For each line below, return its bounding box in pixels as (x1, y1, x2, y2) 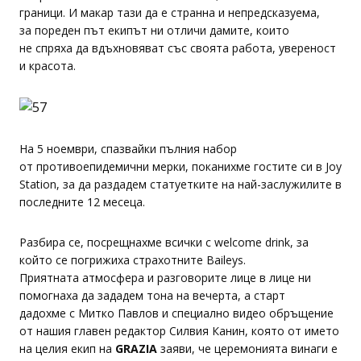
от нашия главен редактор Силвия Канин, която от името (19, 323, 339, 338)
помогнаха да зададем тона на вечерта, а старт (19, 288, 285, 303)
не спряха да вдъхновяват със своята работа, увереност (19, 40, 336, 56)
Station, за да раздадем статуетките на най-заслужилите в (19, 176, 342, 192)
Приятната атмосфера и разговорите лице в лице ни (19, 270, 311, 285)
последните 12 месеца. (19, 194, 145, 210)
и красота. (19, 58, 79, 73)
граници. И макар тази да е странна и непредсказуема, (19, 5, 320, 20)
